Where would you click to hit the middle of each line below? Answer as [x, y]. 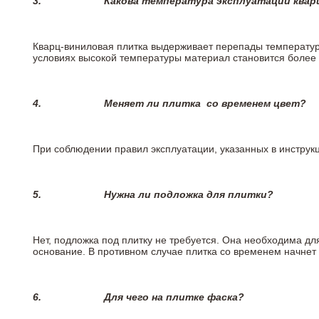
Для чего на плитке [154, 297]
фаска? [224, 297]
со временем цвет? [255, 104]
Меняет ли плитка [154, 104]
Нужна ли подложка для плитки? [189, 195]
